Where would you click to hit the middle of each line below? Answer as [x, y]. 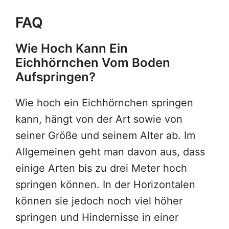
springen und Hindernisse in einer [97, 217]
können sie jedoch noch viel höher [99, 201]
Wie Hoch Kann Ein [72, 49]
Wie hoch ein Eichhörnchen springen [104, 103]
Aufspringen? [55, 77]
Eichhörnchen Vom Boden [93, 63]
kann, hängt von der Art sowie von [99, 119]
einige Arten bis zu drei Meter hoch [101, 168]
